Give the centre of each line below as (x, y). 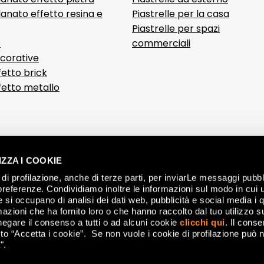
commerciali (161, 43)
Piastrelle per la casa (181, 14)
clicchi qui (202, 222)
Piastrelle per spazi (176, 29)
